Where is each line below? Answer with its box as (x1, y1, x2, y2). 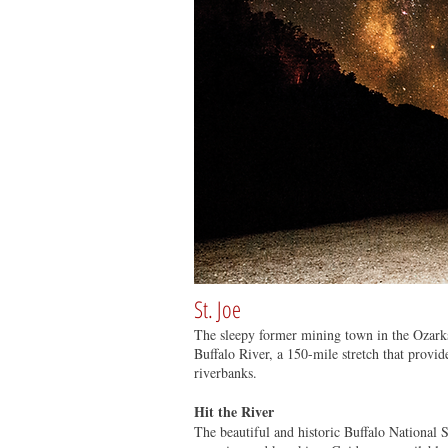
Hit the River (194, 401, 274, 422)
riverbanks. (194, 363, 257, 382)
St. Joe (194, 293, 241, 325)
